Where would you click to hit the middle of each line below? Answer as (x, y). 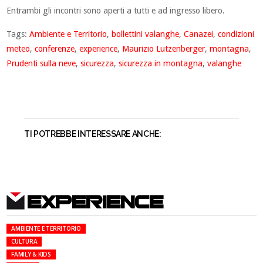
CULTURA (24, 241)
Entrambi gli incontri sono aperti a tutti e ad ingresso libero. (116, 11)
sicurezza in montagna (161, 63)
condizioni (236, 34)
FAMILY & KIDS (31, 254)
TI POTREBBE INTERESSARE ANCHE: (93, 134)
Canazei (199, 34)
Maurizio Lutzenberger (164, 49)
